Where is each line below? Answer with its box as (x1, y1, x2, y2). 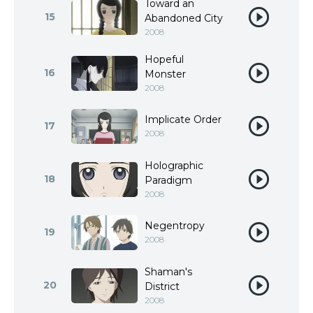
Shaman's (145, 265, 192, 278)
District (145, 280, 180, 293)
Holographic (145, 159, 203, 172)
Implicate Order (145, 113, 221, 126)
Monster (145, 68, 186, 80)
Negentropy (145, 219, 205, 232)
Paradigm (145, 174, 192, 187)
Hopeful (145, 53, 184, 66)
